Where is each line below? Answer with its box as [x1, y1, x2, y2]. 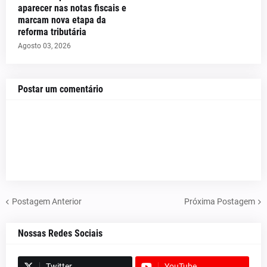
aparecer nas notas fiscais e [18, 2, 126, 14]
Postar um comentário [18, 83, 103, 95]
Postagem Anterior [12, 196, 82, 206]
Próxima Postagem [184, 196, 255, 206]
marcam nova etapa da [18, 14, 106, 26]
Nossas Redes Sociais [18, 228, 103, 239]
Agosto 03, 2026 [18, 42, 71, 50]
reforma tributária [18, 26, 86, 38]
